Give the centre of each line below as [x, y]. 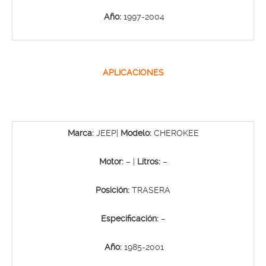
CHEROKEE [176, 133]
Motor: [111, 161]
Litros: [148, 161]
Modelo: [137, 133]
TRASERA [150, 190]
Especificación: [131, 218]
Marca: [80, 133]
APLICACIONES [133, 72]
